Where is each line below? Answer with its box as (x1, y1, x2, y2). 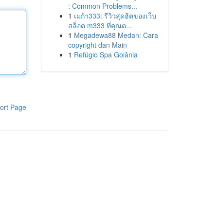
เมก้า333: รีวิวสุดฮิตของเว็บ (73, 11, 156, 20)
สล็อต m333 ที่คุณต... (68, 20, 132, 30)
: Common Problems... (68, 1, 137, 11)
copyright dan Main (68, 40, 127, 50)
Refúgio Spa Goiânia (73, 50, 138, 59)
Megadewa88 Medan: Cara (73, 30, 158, 40)
